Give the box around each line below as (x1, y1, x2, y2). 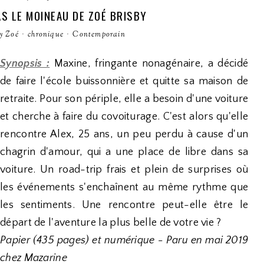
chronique (28, 29, 64, 40)
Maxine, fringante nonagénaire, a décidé (49, 58, 249, 70)
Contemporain (72, 29, 126, 40)
